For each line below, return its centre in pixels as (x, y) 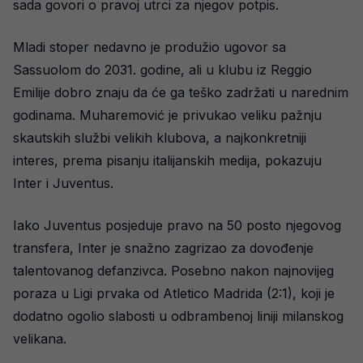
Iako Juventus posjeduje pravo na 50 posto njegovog (177, 226)
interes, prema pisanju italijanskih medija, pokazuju (167, 161)
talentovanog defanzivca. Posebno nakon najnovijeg (173, 271)
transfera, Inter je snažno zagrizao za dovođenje (163, 248)
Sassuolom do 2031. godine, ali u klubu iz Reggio (162, 70)
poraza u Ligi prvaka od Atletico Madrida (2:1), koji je (174, 294)
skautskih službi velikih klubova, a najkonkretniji (160, 138)
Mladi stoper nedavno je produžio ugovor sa (149, 47)
